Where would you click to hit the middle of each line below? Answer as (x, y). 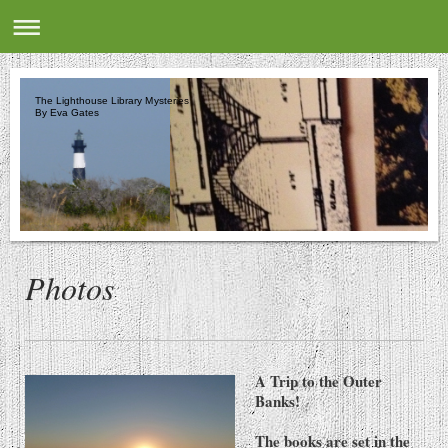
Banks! (277, 401)
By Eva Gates (67, 113)
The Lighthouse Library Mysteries (112, 100)
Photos (69, 288)
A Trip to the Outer (318, 381)
